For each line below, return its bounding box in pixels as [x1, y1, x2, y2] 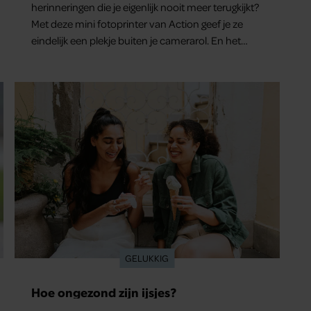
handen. [31, 67, 70, 81]
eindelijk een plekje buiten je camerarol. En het [31, 33, 242, 48]
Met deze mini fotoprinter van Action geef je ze [31, 17, 244, 31]
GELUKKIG [125, 252, 169, 264]
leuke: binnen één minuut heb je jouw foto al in [31, 50, 245, 65]
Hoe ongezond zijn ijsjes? [31, 284, 177, 301]
